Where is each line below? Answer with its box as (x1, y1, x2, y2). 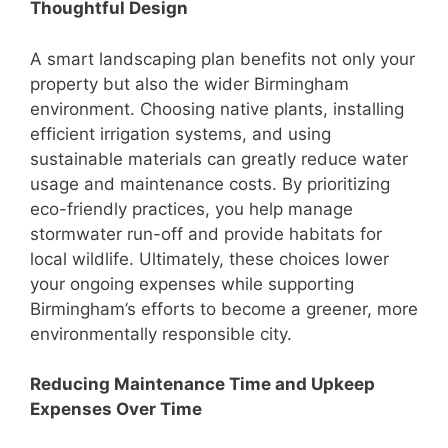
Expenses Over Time (30, 399, 202, 420)
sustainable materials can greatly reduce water (30, 148, 408, 169)
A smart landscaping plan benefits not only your (30, 48, 415, 69)
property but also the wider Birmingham (30, 73, 349, 94)
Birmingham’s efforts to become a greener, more (30, 298, 418, 319)
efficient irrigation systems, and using (30, 123, 331, 144)
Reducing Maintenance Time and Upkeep (30, 374, 375, 395)
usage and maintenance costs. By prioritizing (30, 173, 390, 194)
